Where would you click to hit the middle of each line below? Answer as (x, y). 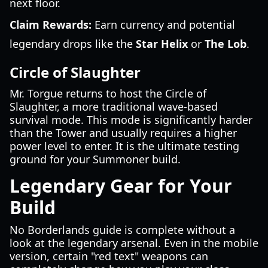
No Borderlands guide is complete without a (122, 230)
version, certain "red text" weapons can (109, 256)
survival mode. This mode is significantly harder (131, 120)
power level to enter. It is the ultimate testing (124, 146)
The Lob (226, 44)
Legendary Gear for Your (121, 186)
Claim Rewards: (51, 25)
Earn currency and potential (163, 25)
